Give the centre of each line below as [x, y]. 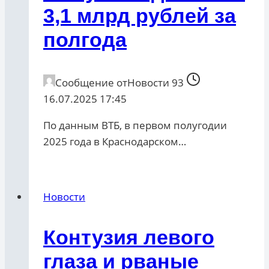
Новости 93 [156, 83]
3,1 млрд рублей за [140, 16]
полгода [85, 40]
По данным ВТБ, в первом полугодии [135, 125]
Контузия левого [129, 237]
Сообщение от [91, 83]
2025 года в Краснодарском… [115, 142]
